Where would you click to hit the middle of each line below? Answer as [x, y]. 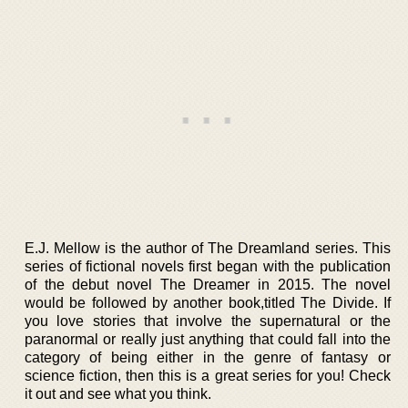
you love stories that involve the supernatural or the [208, 321]
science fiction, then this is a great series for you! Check [208, 376]
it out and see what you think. [118, 394]
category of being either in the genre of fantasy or [208, 357]
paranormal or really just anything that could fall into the [208, 339]
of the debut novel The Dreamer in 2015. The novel [208, 285]
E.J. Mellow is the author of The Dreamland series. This [208, 248]
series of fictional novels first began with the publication [208, 266]
